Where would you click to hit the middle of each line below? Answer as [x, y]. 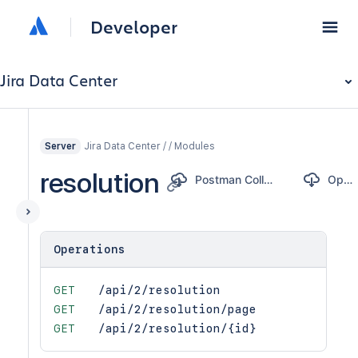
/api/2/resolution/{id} [177, 328]
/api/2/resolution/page [177, 309]
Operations [89, 249]
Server [60, 146]
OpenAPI [348, 179]
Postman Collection [268, 179]
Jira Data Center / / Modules [149, 146]
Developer [134, 27]
